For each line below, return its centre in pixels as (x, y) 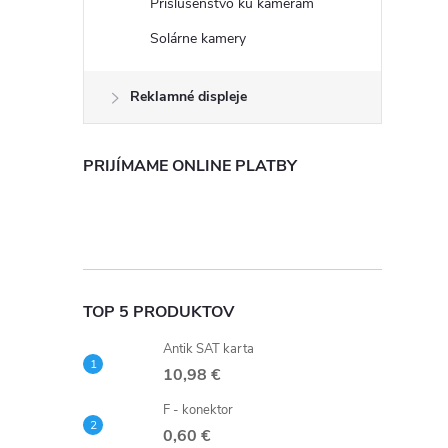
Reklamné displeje (188, 96)
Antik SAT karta (208, 349)
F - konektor (198, 410)
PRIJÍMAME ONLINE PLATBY (190, 166)
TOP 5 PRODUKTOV (158, 312)
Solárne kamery (198, 38)
